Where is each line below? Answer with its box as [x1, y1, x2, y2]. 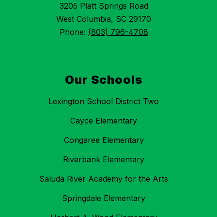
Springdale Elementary [62, 193, 145, 203]
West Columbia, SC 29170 [56, 14, 151, 24]
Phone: [59, 27, 88, 37]
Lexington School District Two [48, 96, 159, 107]
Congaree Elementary [63, 135, 144, 145]
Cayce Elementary [70, 116, 137, 126]
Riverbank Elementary [63, 155, 144, 165]
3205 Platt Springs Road [59, 1, 148, 11]
